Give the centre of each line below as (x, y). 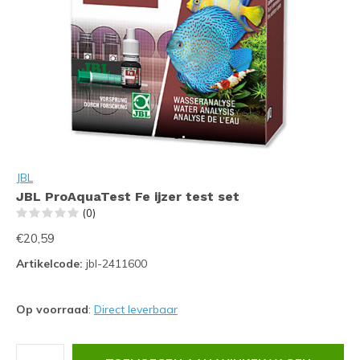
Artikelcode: (49, 264)
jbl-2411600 (115, 264)
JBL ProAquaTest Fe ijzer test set (128, 196)
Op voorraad (52, 309)
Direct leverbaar (136, 309)
